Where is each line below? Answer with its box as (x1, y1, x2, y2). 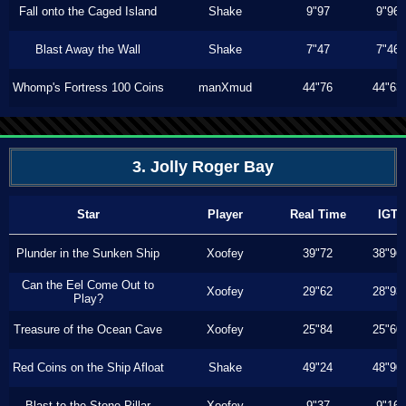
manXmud (198, 81, 252, 94)
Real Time (289, 208, 346, 221)
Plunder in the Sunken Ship (16, 246, 159, 260)
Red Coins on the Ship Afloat (12, 361, 164, 374)
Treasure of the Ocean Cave (14, 323, 162, 336)
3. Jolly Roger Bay (132, 158, 274, 176)
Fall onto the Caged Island (19, 5, 157, 18)
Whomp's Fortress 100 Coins (12, 81, 164, 94)
